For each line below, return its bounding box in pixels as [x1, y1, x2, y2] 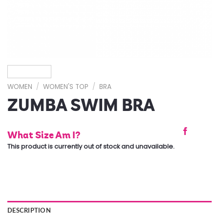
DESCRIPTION [7, 208, 51, 214]
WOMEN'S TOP [43, 82, 89, 91]
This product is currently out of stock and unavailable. [7, 142, 175, 151]
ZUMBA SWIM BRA [7, 94, 155, 116]
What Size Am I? [7, 129, 80, 141]
